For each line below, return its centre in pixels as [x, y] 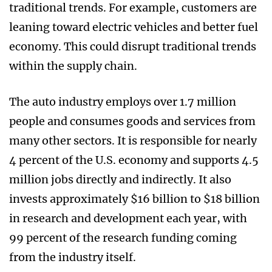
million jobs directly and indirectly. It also [120, 180]
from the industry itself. [73, 257]
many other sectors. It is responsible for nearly [133, 141]
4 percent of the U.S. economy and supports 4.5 [134, 160]
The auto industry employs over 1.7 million [123, 102]
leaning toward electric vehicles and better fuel [134, 27]
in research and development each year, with [128, 219]
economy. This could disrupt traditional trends [133, 47]
